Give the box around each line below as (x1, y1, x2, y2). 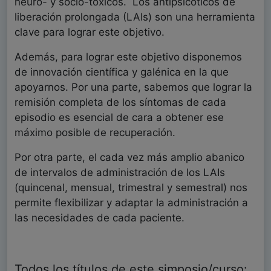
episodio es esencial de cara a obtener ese (15, 111, 224, 124)
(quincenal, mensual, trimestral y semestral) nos (15, 181, 247, 194)
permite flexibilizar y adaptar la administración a (15, 197, 248, 209)
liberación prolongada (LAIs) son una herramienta (15, 11, 255, 24)
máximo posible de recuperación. (15, 126, 175, 139)
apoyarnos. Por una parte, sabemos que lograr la (15, 81, 252, 94)
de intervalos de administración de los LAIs (15, 166, 225, 179)
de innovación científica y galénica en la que (15, 66, 229, 79)
